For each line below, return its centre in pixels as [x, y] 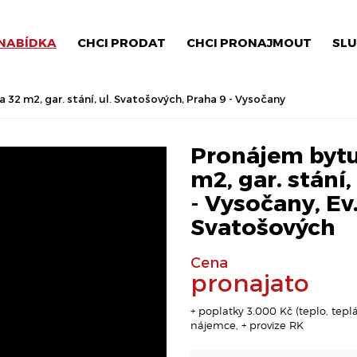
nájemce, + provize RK [247, 325]
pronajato [250, 282]
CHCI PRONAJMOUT [249, 42]
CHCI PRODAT [122, 42]
